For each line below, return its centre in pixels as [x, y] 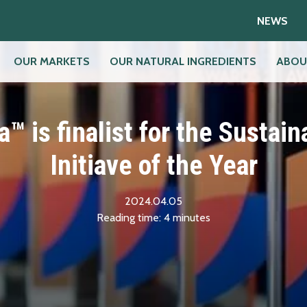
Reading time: [129, 218]
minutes [192, 218]
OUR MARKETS [52, 62]
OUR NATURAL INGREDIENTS [183, 62]
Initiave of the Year [153, 165]
